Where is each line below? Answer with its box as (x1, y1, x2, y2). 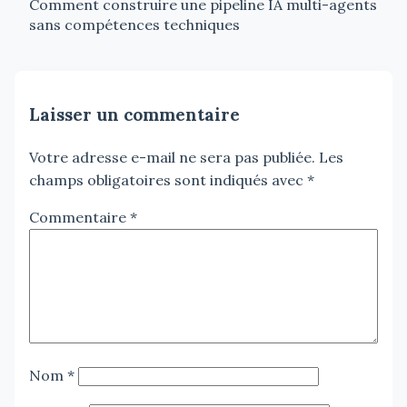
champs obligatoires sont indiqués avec (29, 171, 307, 190)
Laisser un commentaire (29, 104, 240, 126)
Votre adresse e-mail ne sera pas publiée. (29, 148, 315, 167)
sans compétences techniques (29, 15, 240, 34)
